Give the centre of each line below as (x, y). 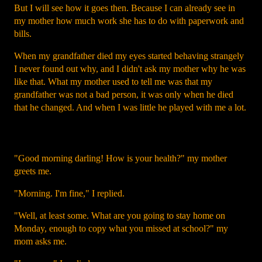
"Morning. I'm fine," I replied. (69, 193)
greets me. (33, 171)
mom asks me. (40, 241)
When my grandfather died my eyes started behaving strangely (129, 56)
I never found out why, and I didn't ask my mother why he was (130, 69)
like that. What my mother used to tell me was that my (113, 82)
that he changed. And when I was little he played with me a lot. (130, 107)
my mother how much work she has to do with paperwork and (129, 21)
